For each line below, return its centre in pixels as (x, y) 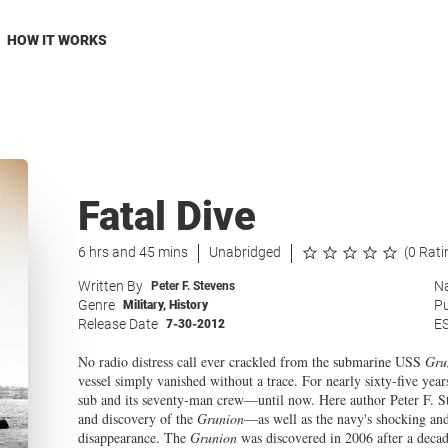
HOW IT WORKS (56, 40)
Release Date (117, 324)
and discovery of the (137, 418)
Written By (110, 286)
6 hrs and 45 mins (132, 252)
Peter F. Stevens (192, 286)
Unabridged (244, 252)
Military (142, 305)
